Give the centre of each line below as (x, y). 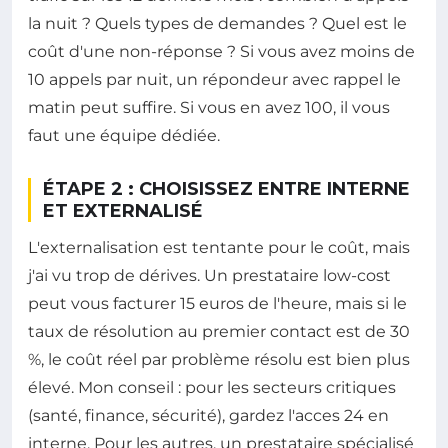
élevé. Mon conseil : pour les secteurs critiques (212, 387)
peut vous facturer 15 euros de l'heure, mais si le (217, 303)
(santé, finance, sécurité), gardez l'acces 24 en (208, 415)
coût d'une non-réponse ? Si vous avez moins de (221, 51)
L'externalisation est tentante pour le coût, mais (219, 247)
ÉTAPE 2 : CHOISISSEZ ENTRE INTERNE (226, 188)
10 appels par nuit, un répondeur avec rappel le (214, 79)
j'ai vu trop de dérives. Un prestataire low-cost (209, 275)
